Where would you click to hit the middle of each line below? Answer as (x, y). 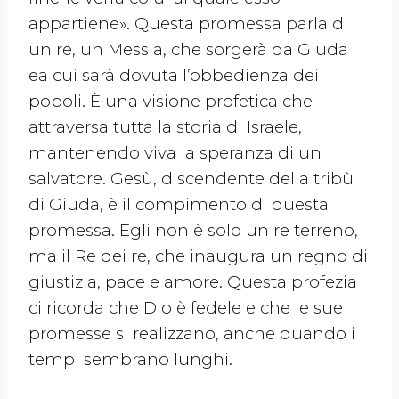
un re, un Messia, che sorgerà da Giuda (188, 50)
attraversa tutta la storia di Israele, (165, 127)
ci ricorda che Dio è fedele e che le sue (186, 308)
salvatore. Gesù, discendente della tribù (191, 179)
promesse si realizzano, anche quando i (192, 334)
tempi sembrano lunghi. (130, 360)
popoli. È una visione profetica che (171, 102)
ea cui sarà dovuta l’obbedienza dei (174, 76)
